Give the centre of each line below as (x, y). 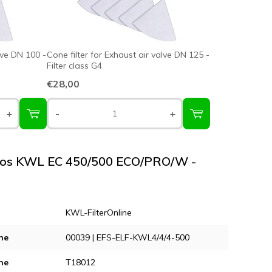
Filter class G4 (74, 66)
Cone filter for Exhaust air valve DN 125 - (128, 55)
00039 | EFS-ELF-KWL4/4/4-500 (127, 238)
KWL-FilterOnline (99, 213)
